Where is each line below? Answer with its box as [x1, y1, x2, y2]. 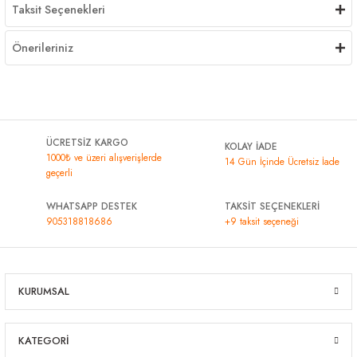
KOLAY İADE [225, 139, 277, 153]
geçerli [46, 166, 73, 179]
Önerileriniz [12, 40, 73, 56]
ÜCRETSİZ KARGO [46, 135, 128, 149]
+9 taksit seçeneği [225, 214, 299, 228]
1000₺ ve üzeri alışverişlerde [46, 151, 162, 164]
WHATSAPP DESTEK [46, 199, 137, 213]
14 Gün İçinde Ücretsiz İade [225, 155, 339, 168]
